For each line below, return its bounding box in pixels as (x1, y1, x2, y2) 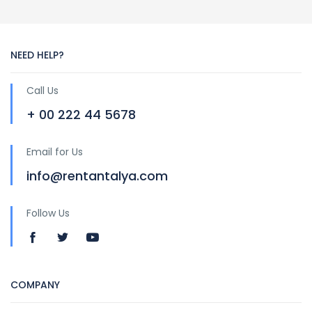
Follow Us (26, 205, 70, 220)
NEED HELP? (10, 47, 64, 62)
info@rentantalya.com (26, 166, 168, 185)
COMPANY (10, 277, 60, 292)
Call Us (26, 83, 58, 97)
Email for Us (26, 144, 83, 159)
